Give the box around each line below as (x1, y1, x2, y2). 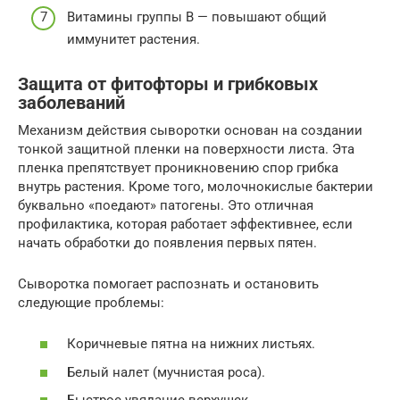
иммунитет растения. (67, 30, 200, 47)
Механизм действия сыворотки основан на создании (18, 121, 362, 138)
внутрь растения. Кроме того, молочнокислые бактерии (18, 178, 373, 195)
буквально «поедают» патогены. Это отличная (18, 196, 313, 213)
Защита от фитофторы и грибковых (18, 74, 318, 96)
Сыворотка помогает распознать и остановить (18, 275, 319, 292)
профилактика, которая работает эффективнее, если (18, 215, 353, 232)
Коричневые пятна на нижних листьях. (67, 336, 315, 353)
